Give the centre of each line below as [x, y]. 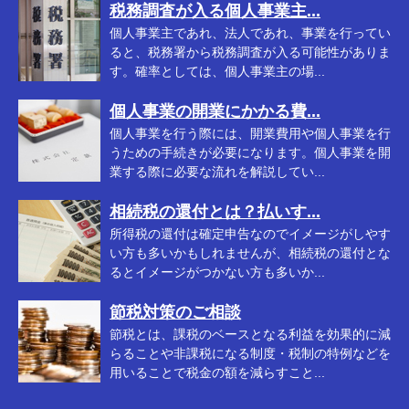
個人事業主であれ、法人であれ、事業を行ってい [250, 33]
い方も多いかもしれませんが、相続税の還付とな [250, 253]
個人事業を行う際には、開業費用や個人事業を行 [250, 133]
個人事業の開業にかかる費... [215, 111]
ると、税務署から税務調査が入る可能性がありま [250, 52]
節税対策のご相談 [175, 312]
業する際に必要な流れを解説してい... [217, 172]
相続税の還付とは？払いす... [215, 212]
